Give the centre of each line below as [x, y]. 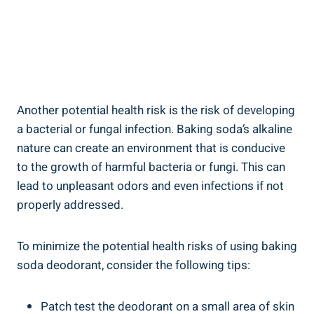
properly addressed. [70, 205]
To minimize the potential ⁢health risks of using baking [157, 246]
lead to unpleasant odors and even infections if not [150, 186]
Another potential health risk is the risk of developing [156, 110]
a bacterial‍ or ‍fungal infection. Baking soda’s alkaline [155, 129]
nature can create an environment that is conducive [151, 148]
